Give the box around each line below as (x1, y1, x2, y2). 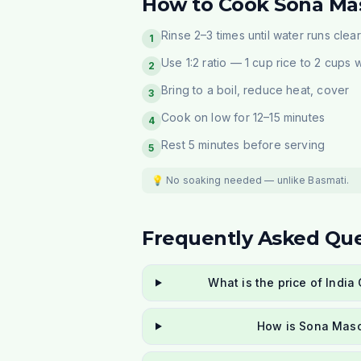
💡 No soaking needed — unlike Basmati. (151, 174, 350, 186)
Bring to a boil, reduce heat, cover (161, 83, 350, 97)
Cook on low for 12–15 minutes (161, 110, 326, 124)
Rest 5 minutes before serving (161, 138, 326, 151)
